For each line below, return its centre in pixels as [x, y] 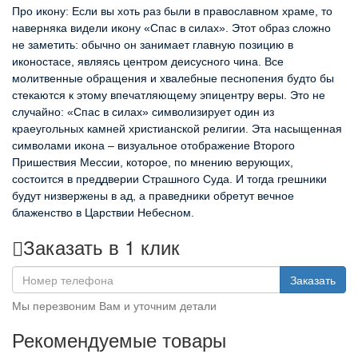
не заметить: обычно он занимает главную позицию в [153, 44]
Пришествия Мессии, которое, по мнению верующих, [153, 162]
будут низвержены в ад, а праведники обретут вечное [153, 195]
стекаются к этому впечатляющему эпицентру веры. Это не [169, 95]
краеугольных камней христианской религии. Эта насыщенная [177, 128]
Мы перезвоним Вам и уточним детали [114, 305]
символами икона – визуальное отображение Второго [153, 145]
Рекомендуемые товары [119, 339]
